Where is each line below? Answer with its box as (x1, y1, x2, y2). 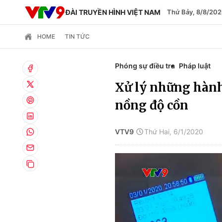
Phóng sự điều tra (115, 61, 175, 70)
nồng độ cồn (115, 98, 188, 113)
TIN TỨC (65, 33, 90, 40)
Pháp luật (179, 61, 211, 70)
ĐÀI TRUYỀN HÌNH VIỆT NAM (65, 8, 161, 16)
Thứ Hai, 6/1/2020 (144, 127, 203, 136)
